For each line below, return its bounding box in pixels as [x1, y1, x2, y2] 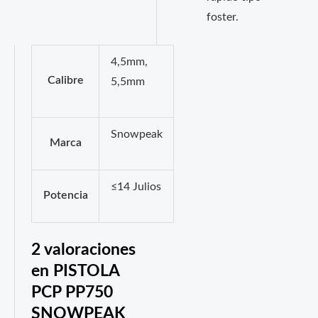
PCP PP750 [31, 283, 114, 301]
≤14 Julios [110, 181, 161, 192]
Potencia [43, 190, 88, 201]
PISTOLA [53, 262, 120, 280]
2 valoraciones [31, 241, 136, 258]
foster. [206, 12, 238, 23]
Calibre [47, 75, 84, 86]
